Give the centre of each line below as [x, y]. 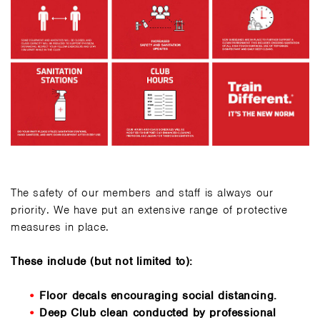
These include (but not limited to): [102, 261]
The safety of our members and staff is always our [142, 192]
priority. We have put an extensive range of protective [149, 210]
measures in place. [60, 227]
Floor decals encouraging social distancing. [158, 295]
